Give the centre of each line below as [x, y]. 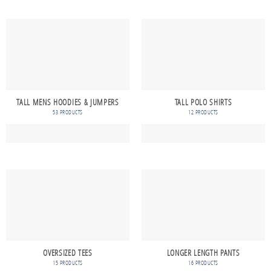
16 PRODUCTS [203, 263]
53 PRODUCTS [68, 112]
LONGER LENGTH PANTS [203, 253]
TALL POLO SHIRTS [203, 103]
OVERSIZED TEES [68, 253]
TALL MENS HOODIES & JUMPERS [68, 103]
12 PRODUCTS [203, 112]
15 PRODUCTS [68, 263]
